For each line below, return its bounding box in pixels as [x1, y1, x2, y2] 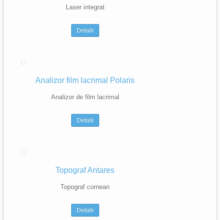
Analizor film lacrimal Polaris [35, 76, 135, 84]
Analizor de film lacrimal [51, 93, 119, 101]
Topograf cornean [60, 183, 110, 191]
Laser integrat [65, 3, 105, 11]
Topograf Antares [55, 166, 114, 174]
